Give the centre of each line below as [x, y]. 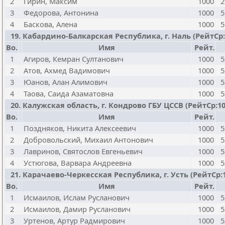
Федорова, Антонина [61, 13]
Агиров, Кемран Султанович [74, 59]
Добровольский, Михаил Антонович [88, 140]
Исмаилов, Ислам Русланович [77, 197]
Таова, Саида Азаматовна [69, 93]
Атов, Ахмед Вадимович [67, 70]
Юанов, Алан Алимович [66, 82]
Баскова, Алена [50, 24]
